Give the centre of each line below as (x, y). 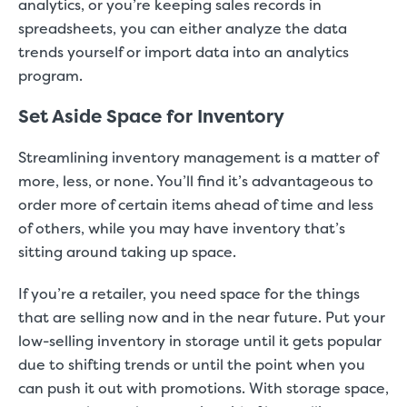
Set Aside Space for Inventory (153, 116)
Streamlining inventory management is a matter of (198, 157)
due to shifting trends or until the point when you (192, 364)
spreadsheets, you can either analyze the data (183, 28)
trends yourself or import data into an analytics (184, 52)
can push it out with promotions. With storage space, (203, 388)
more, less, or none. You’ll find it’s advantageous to (196, 181)
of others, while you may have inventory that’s (182, 228)
